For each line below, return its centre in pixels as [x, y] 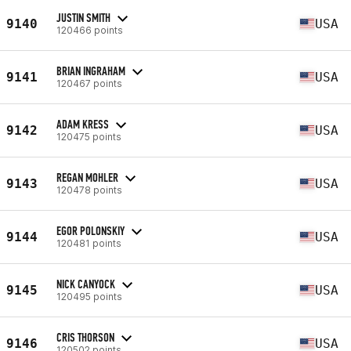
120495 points [89, 296]
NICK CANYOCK [86, 284]
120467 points [89, 83]
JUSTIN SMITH [83, 17]
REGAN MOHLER [87, 177]
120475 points [89, 136]
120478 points [89, 190]
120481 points [89, 243]
